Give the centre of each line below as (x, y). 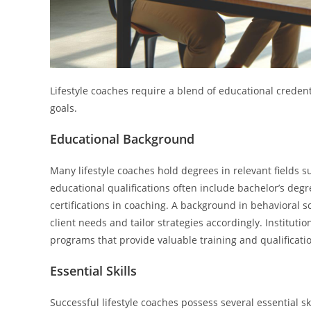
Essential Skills (93, 271)
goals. (64, 108)
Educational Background (122, 139)
